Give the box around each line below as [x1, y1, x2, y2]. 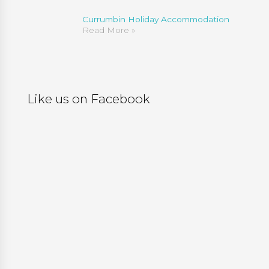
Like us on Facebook [26, 91, 150, 107]
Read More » [82, 25, 135, 35]
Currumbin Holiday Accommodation [82, 14, 229, 24]
